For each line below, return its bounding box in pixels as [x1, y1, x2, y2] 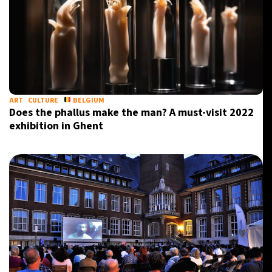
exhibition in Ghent [9, 118, 103, 134]
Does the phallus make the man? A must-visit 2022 [9, 105, 254, 120]
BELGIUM [71, 95, 104, 106]
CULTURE [28, 95, 58, 106]
